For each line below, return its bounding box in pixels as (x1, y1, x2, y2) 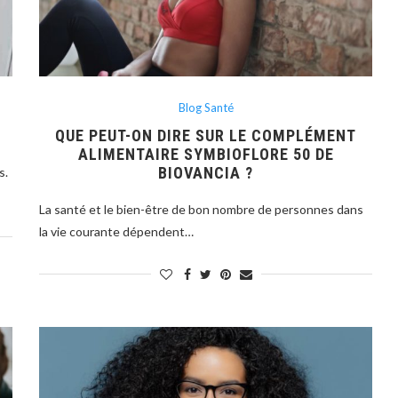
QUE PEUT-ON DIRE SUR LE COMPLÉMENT (55, 125, 357, 145)
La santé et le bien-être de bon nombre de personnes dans (39, 201, 364, 217)
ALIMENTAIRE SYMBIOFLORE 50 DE (77, 144, 334, 163)
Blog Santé (178, 99, 234, 115)
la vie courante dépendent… (39, 223, 195, 239)
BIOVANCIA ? (158, 163, 254, 182)
